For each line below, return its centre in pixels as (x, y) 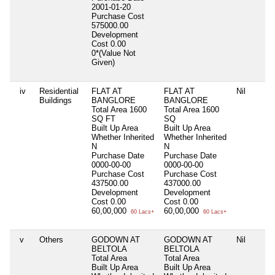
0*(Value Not (114, 53)
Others (51, 239)
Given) (104, 62)
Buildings (56, 100)
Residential (59, 91)
